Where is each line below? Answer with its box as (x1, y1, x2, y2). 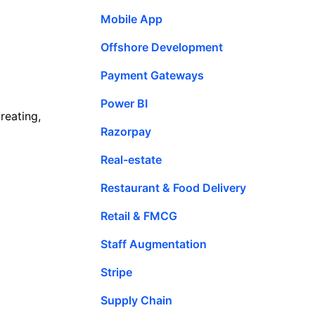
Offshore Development (101, 39, 223, 54)
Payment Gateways (101, 67, 204, 82)
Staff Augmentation (101, 236, 207, 251)
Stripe (101, 264, 132, 279)
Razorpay (101, 124, 151, 139)
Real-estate (101, 152, 162, 167)
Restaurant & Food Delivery (101, 180, 246, 195)
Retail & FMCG (101, 208, 177, 223)
